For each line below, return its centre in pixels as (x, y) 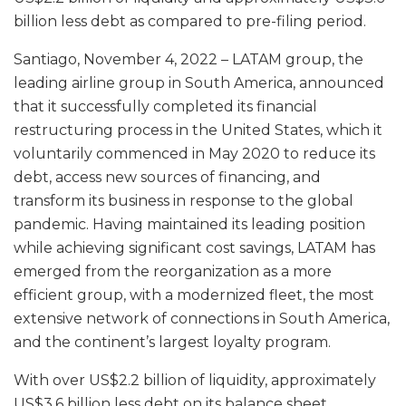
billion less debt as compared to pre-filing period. (190, 21)
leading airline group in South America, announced (199, 82)
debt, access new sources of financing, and (167, 177)
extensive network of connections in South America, (202, 318)
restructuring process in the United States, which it (198, 130)
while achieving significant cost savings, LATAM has (194, 247)
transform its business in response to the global (184, 200)
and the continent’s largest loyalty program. (172, 342)
